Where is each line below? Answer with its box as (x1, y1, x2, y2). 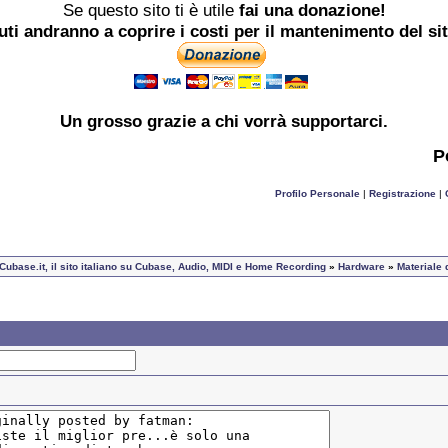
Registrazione (368, 188, 436, 200)
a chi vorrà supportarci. (196, 111, 388, 132)
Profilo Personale (274, 188, 360, 200)
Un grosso (60, 111, 147, 132)
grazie (147, 111, 196, 132)
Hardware (338, 261, 385, 273)
